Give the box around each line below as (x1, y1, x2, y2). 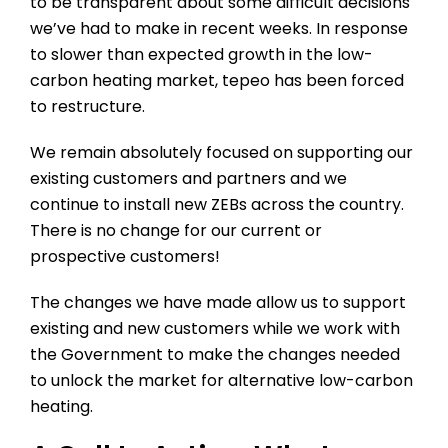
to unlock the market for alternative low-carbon (30, 369, 413, 392)
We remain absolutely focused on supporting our (30, 141, 413, 164)
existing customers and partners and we (30, 167, 347, 190)
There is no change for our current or (30, 219, 322, 242)
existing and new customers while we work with (30, 317, 400, 340)
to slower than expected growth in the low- (30, 43, 373, 66)
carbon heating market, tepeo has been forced (30, 69, 404, 92)
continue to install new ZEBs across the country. (30, 193, 404, 216)
